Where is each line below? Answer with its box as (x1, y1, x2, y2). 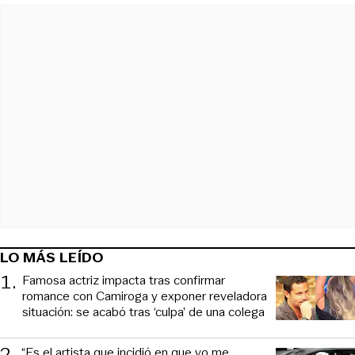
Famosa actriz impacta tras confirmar (22, 271, 225, 290)
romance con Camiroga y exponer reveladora (22, 287, 267, 306)
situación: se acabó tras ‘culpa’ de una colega (22, 303, 265, 322)
